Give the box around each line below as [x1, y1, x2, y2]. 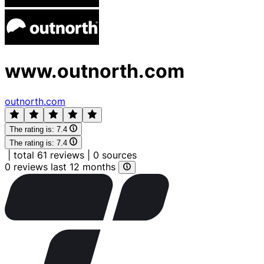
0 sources [93, 148, 137, 161]
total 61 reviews [14, 148, 84, 161]
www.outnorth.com [5, 60, 184, 83]
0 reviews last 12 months [5, 160, 118, 173]
